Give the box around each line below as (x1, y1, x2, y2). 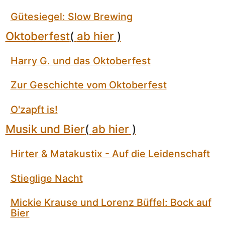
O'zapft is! (10, 103, 58, 116)
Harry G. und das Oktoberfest (10, 55, 151, 67)
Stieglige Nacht (10, 172, 83, 184)
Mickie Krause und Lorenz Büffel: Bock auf (10, 196, 211, 208)
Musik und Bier (5, 122, 85, 136)
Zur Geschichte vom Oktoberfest (10, 79, 167, 91)
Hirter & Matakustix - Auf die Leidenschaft (10, 148, 210, 160)
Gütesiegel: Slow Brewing (10, 10, 133, 23)
